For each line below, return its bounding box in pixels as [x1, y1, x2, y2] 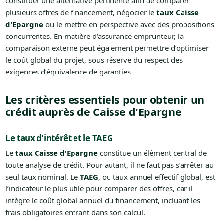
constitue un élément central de [97, 147, 207, 158]
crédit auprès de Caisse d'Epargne [5, 104, 182, 119]
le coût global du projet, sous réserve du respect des [5, 54, 183, 65]
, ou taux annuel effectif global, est [98, 171, 215, 182]
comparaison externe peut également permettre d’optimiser [5, 42, 209, 53]
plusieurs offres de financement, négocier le [5, 7, 156, 17]
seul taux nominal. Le [5, 171, 80, 182]
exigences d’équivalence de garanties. [5, 66, 133, 76]
